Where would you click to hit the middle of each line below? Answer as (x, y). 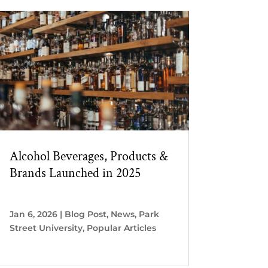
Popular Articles (121, 228)
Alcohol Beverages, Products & (88, 156)
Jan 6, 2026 (33, 214)
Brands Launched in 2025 (75, 173)
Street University (46, 228)
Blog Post (85, 214)
